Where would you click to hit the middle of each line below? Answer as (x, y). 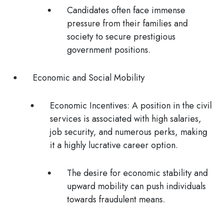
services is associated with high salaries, (126, 119)
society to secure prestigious (121, 37)
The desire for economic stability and (137, 173)
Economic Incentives (88, 106)
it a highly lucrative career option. (115, 145)
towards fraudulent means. (116, 199)
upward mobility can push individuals (136, 186)
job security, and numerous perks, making (129, 132)
